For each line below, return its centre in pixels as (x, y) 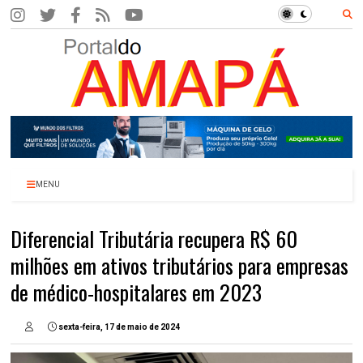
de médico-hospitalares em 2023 (137, 293)
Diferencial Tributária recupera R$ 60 (154, 239)
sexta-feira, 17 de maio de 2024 (120, 327)
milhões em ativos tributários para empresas (180, 266)
